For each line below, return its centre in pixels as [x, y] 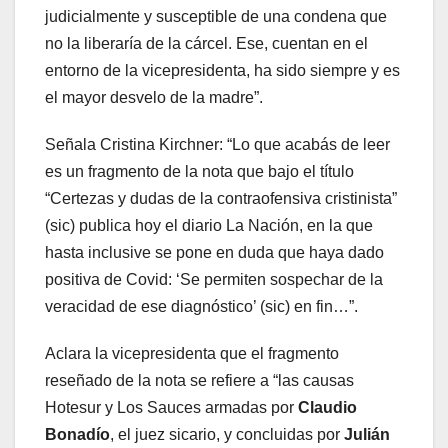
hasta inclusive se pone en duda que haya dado [214, 252]
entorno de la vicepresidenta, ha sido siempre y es [222, 70]
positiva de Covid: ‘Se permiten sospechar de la [214, 279]
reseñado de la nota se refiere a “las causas [199, 380]
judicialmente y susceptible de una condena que [216, 16]
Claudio [327, 407]
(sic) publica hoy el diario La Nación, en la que [209, 225]
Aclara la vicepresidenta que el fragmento [192, 353]
